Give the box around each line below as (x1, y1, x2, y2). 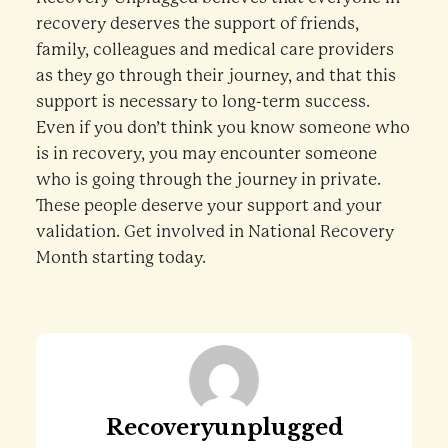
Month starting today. (35, 248, 206, 267)
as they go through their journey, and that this (35, 66, 396, 85)
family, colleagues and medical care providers (35, 40, 394, 59)
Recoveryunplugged (105, 413, 343, 441)
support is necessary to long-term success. (35, 92, 370, 111)
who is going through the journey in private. (35, 170, 381, 189)
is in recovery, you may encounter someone (35, 144, 377, 163)
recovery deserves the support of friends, (35, 14, 359, 33)
